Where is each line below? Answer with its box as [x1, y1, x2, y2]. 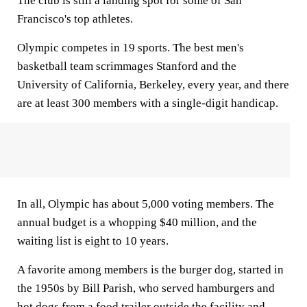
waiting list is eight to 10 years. [17, 234, 169, 247]
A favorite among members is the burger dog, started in [17, 263, 284, 276]
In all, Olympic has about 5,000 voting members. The [17, 197, 274, 210]
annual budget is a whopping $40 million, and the [17, 216, 257, 229]
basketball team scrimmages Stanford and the [17, 60, 236, 73]
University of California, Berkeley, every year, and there [17, 78, 289, 91]
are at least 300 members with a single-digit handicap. [17, 97, 278, 110]
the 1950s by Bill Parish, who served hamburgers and [17, 282, 275, 295]
